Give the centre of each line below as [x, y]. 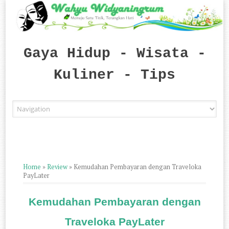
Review [58, 167]
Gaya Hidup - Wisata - [114, 54]
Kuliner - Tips [114, 75]
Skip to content [139, 106]
